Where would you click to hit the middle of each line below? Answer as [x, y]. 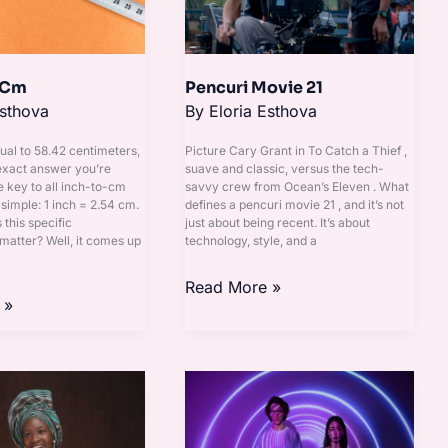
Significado [227, 408]
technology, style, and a [251, 240]
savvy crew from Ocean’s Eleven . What [297, 186]
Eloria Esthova [263, 110]
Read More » [233, 286]
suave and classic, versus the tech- [285, 168]
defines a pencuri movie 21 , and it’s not [295, 204]
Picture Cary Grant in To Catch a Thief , [296, 150]
